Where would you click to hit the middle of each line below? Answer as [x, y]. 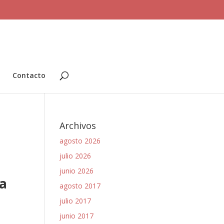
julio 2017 [75, 201]
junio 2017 [77, 216]
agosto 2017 [80, 186]
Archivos [78, 125]
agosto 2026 [80, 141]
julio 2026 [75, 156]
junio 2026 [77, 171]
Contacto [29, 75]
